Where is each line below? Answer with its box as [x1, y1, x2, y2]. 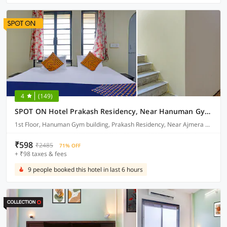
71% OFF [59, 142, 81, 149]
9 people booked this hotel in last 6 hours [28, 165, 143, 174]
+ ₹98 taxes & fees [15, 149, 67, 158]
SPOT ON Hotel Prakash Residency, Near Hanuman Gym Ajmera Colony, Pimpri [204, 106, 210, 116]
